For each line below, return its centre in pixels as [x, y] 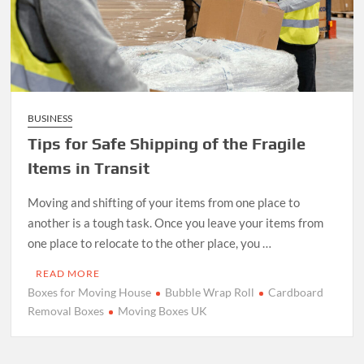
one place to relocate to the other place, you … [150, 243]
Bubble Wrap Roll [210, 292]
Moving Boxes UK [163, 310]
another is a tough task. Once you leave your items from [176, 222]
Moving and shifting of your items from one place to [164, 202]
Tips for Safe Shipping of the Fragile [167, 143]
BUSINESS [50, 118]
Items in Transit [89, 167]
